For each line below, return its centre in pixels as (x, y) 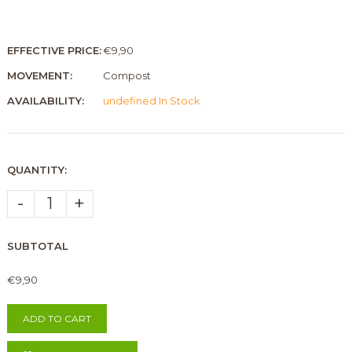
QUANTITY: (37, 169)
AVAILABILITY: (45, 100)
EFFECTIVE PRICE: (54, 50)
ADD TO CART (57, 318)
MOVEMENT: (39, 75)
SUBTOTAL (37, 246)
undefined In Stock (151, 100)
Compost (126, 75)
